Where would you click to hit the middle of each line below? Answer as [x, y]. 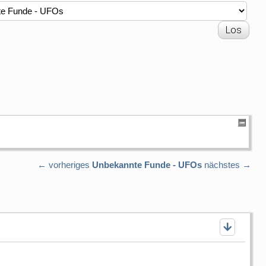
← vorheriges [64, 164]
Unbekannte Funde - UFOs [147, 164]
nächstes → [228, 164]
